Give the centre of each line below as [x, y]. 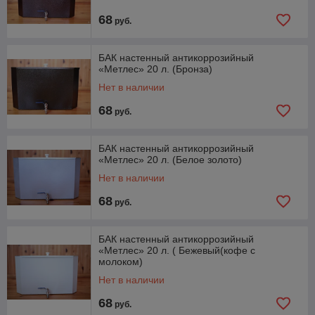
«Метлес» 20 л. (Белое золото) [170, 160]
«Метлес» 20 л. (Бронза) [155, 69]
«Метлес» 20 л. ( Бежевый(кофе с [177, 250]
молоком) [121, 262]
